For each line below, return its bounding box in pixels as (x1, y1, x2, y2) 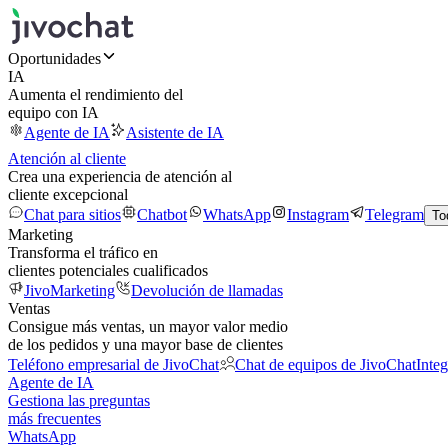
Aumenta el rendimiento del (8, 86, 183, 103)
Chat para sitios (24, 206, 121, 223)
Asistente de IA (126, 124, 224, 141)
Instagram (287, 206, 349, 223)
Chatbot (137, 206, 187, 223)
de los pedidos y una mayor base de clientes (8, 336, 283, 353)
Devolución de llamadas (131, 282, 283, 299)
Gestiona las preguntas (8, 392, 150, 409)
